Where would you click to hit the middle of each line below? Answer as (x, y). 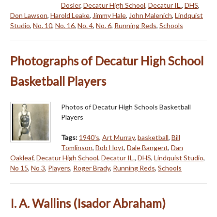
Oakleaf (22, 158)
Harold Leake (70, 15)
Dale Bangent (147, 148)
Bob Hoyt (110, 148)
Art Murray (118, 138)
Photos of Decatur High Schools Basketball (126, 107)
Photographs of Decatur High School (107, 61)
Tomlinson (77, 148)
